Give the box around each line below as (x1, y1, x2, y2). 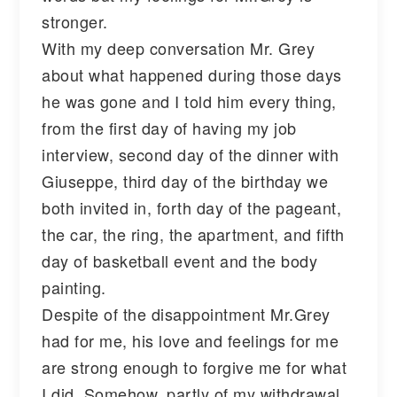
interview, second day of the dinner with (42, 142, 339, 166)
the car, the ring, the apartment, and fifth (42, 222, 345, 245)
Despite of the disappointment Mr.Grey (42, 301, 331, 325)
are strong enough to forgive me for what (42, 354, 347, 378)
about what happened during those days (42, 62, 342, 86)
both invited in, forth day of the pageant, (42, 195, 342, 219)
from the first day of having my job (42, 115, 297, 139)
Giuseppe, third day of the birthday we (42, 168, 329, 192)
